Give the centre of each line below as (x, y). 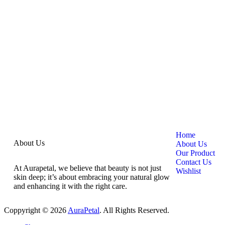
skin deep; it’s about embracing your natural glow (92, 177)
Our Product (195, 153)
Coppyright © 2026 (36, 210)
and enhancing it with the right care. (71, 186)
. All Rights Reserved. (134, 210)
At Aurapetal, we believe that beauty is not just (87, 168)
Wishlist (188, 171)
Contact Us (193, 162)
